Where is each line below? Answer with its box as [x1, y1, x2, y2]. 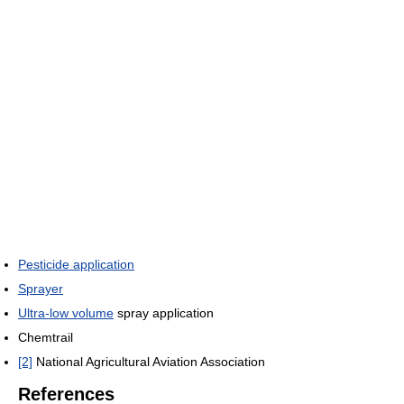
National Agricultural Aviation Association [32, 354, 265, 370]
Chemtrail [18, 330, 73, 345]
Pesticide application [18, 257, 134, 272]
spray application [114, 306, 214, 321]
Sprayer [18, 281, 63, 297]
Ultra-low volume [18, 306, 114, 321]
